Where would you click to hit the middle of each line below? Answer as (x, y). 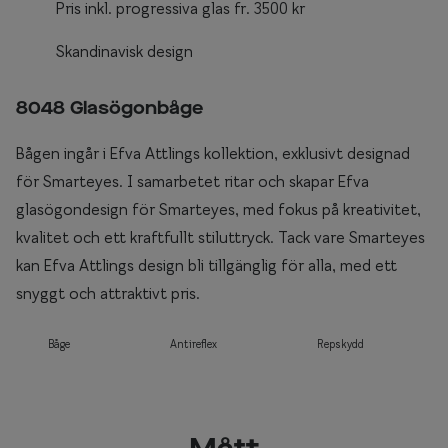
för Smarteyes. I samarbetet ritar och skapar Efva (192, 181)
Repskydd (340, 343)
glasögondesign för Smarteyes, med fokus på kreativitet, (218, 209)
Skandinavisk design (124, 51)
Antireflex (193, 343)
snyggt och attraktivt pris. (108, 293)
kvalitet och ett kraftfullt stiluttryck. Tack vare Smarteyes (220, 237)
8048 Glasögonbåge (109, 109)
